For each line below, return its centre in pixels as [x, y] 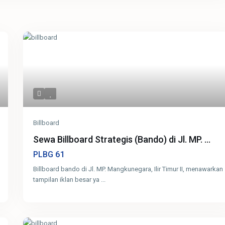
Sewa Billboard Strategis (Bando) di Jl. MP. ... [122, 140]
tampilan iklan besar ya [67, 180]
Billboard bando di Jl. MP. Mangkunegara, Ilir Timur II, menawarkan [128, 169]
